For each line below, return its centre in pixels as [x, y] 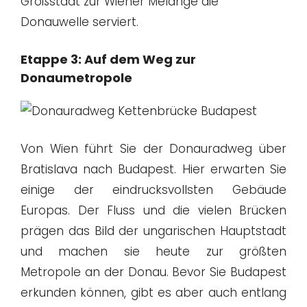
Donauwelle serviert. [79, 22]
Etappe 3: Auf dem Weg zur [108, 59]
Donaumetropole [76, 77]
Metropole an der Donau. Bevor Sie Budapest [153, 272]
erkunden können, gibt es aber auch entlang [153, 293]
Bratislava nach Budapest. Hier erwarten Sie [153, 170]
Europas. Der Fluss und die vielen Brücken [153, 211]
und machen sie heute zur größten [153, 252]
